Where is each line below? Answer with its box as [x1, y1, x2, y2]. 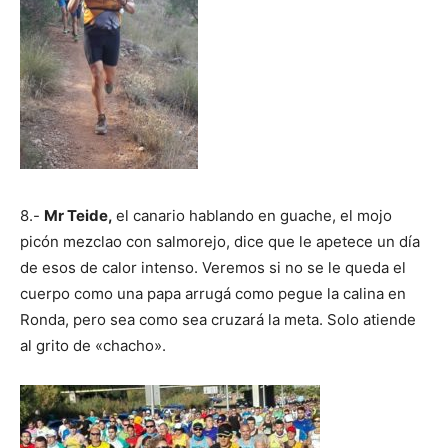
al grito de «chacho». [20, 335, 166, 355]
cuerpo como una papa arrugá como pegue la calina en [20, 283, 406, 303]
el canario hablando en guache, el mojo [116, 205, 392, 225]
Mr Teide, [44, 205, 116, 225]
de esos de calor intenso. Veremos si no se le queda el [20, 257, 406, 277]
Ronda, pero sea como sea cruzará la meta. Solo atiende [20, 309, 416, 329]
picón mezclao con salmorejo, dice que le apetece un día [20, 231, 420, 251]
